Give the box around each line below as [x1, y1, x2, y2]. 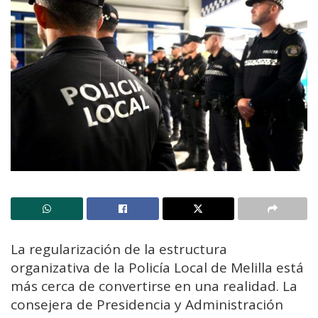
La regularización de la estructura [11, 240, 227, 259]
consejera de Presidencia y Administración [11, 295, 283, 314]
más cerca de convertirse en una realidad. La [11, 277, 297, 296]
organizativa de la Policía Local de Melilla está [11, 258, 304, 278]
